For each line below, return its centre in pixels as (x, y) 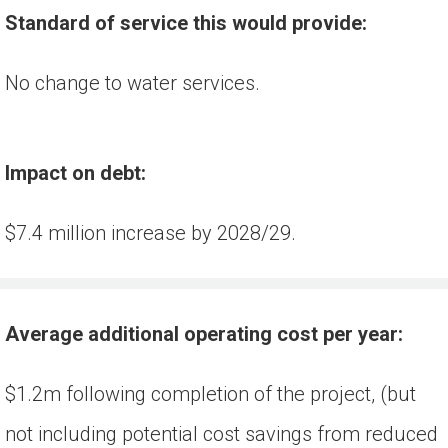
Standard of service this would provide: (186, 23)
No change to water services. (132, 83)
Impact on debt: (75, 173)
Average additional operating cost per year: (204, 334)
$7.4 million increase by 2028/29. (150, 233)
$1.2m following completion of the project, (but (210, 394)
